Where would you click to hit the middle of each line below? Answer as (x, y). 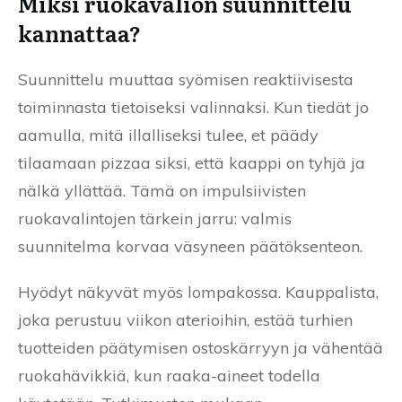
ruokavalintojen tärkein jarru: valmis (155, 218)
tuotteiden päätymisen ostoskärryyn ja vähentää (201, 347)
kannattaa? (79, 32)
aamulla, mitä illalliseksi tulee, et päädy (168, 135)
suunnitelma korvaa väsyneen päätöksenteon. (190, 246)
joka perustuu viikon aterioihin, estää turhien (185, 319)
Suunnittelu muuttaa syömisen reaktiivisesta (186, 79)
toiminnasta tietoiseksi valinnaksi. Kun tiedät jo (193, 107)
